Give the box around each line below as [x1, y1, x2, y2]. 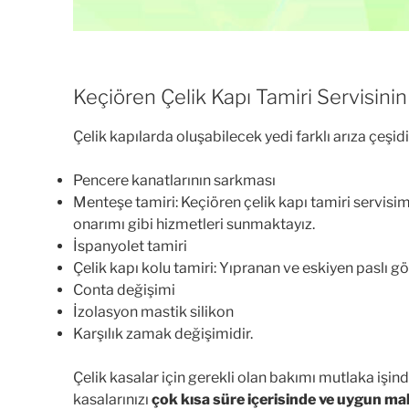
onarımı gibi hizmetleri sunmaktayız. [73, 215, 315, 233]
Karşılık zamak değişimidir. [73, 324, 253, 342]
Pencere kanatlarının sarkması [73, 171, 276, 189]
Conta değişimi [73, 280, 175, 299]
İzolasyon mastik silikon [73, 302, 234, 320]
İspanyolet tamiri [73, 236, 187, 255]
